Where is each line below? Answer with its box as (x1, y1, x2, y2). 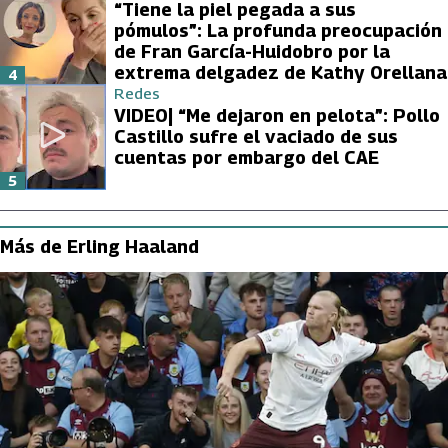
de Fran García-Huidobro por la (114, 40, 390, 62)
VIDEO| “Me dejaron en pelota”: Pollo (114, 104, 440, 126)
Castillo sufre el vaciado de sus (114, 125, 398, 147)
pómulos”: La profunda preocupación (114, 19, 442, 41)
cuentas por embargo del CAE (114, 146, 379, 168)
